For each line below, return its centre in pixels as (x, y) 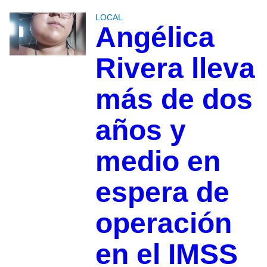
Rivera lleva (175, 69)
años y (140, 131)
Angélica (155, 38)
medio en (158, 162)
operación (163, 223)
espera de (162, 193)
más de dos (174, 100)
